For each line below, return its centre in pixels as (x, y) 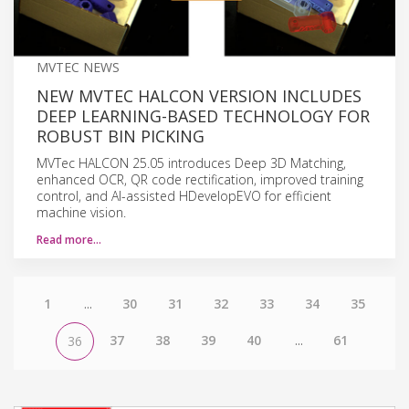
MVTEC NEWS (78, 67)
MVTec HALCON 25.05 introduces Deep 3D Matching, (191, 163)
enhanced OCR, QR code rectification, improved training (200, 179)
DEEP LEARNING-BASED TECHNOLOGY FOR (203, 115)
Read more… (69, 239)
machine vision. (81, 212)
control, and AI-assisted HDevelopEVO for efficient (184, 195)
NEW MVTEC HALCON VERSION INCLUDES (199, 95)
